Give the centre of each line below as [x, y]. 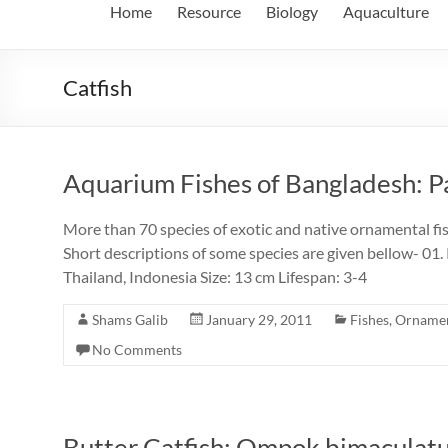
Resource [209, 11]
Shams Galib [130, 319]
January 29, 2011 [259, 319]
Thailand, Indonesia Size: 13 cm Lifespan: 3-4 [215, 276]
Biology [292, 11]
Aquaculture [386, 11]
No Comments [137, 349]
